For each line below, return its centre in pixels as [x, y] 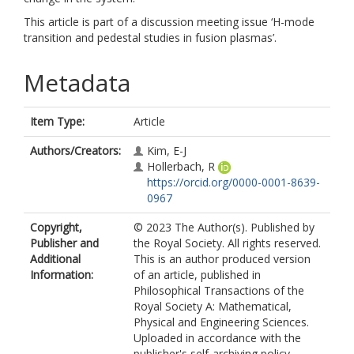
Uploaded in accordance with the [217, 338]
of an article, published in [197, 275]
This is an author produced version [222, 259]
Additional [55, 259]
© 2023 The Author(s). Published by [224, 227]
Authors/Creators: [75, 151]
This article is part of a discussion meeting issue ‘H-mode [169, 22]
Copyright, [56, 227]
